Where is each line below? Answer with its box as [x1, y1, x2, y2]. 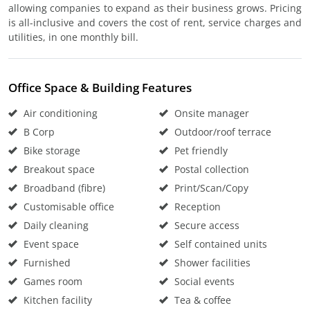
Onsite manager [172, 107, 249, 120]
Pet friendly [172, 144, 228, 157]
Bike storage [21, 144, 80, 157]
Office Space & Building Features [8, 80, 192, 95]
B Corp [21, 125, 55, 138]
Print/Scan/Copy [172, 181, 248, 194]
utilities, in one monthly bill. [8, 30, 138, 44]
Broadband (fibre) [21, 181, 105, 194]
